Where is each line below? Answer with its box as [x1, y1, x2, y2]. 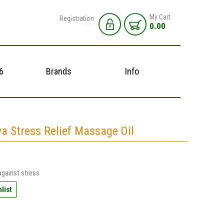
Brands [46, 66, 71, 76]
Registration [59, 14, 94, 22]
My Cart [149, 13, 170, 21]
